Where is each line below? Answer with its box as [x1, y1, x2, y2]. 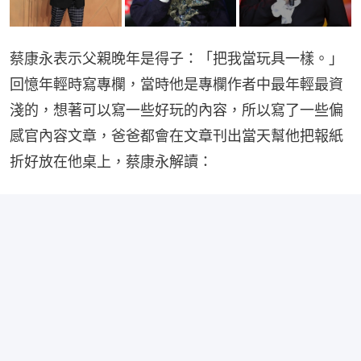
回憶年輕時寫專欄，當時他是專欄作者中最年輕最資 [10, 76, 343, 93]
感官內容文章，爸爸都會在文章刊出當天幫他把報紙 [10, 127, 343, 145]
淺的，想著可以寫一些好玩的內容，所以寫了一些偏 [10, 102, 343, 119]
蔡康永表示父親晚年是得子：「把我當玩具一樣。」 [10, 50, 343, 68]
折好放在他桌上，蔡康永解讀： [10, 153, 213, 171]
